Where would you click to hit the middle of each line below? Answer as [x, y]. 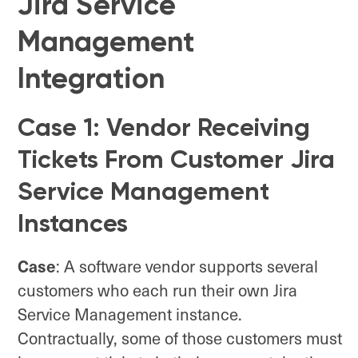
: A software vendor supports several [187, 266]
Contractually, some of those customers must [180, 338]
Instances [73, 223]
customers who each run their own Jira [157, 290]
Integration [91, 78]
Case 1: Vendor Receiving [164, 127]
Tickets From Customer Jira [176, 159]
